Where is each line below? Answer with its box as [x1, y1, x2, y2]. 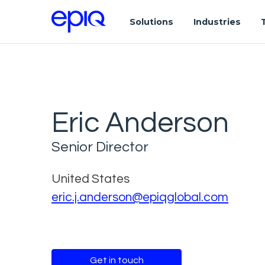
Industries [193, 16, 241, 27]
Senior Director [51, 139, 148, 154]
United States [51, 172, 130, 185]
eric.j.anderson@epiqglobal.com [51, 190, 228, 203]
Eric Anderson [51, 108, 229, 138]
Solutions [129, 16, 173, 27]
